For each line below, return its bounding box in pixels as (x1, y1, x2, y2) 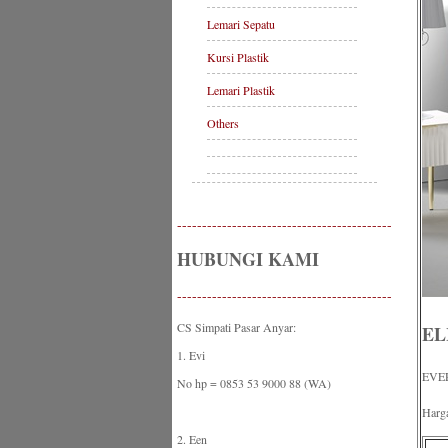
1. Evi (177, 347, 205, 363)
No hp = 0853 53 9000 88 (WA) (177, 375, 331, 391)
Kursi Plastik (207, 49, 269, 65)
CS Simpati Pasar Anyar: (177, 319, 296, 335)
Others (207, 115, 239, 131)
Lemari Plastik (207, 82, 275, 98)
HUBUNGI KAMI (177, 246, 319, 272)
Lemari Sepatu (207, 16, 275, 32)
